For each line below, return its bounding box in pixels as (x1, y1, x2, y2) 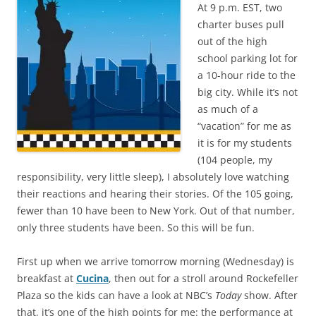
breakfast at (17, 271, 76, 285)
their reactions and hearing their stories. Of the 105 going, (17, 186, 293, 200)
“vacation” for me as (197, 119, 291, 133)
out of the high (197, 34, 267, 48)
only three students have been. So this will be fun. (17, 220, 255, 234)
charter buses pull (197, 17, 284, 31)
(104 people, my (197, 152, 272, 166)
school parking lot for (197, 51, 298, 65)
